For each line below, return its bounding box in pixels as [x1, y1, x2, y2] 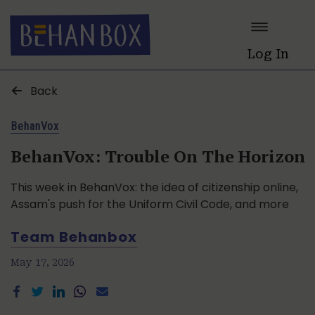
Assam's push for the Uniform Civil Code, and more [11, 195, 289, 212]
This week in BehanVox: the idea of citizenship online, [11, 179, 298, 195]
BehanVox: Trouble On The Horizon [11, 144, 305, 167]
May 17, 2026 [11, 256, 75, 268]
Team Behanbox [11, 226, 138, 247]
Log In [246, 46, 289, 61]
